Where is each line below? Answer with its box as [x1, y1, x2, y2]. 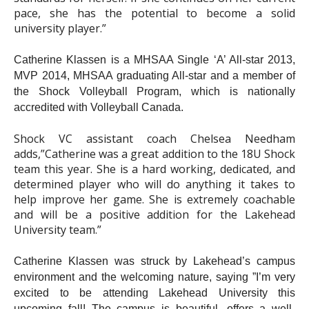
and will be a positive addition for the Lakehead [14, 206, 295, 222]
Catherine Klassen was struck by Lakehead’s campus [14, 255, 295, 267]
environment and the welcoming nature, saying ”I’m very [14, 270, 295, 283]
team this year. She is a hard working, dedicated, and [14, 161, 295, 177]
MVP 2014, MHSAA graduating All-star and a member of [14, 69, 295, 81]
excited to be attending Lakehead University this [14, 286, 295, 299]
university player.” [14, 20, 106, 36]
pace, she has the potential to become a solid [14, 5, 295, 21]
